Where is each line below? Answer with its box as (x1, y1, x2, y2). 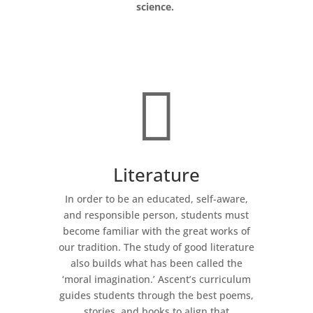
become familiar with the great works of (62, 224, 250, 238)
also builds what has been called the (70, 256, 242, 270)
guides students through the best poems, (59, 289, 254, 303)
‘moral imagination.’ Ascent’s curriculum (61, 272, 251, 286)
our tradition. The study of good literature (58, 240, 254, 254)
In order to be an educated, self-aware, (64, 192, 248, 206)
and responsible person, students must (64, 208, 249, 222)
